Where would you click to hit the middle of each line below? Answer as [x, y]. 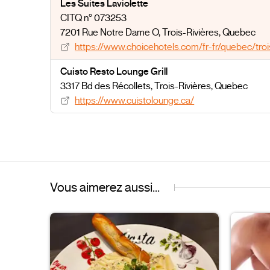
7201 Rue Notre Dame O [110, 32]
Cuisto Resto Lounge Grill [114, 71]
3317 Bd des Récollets [106, 86]
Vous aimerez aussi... [105, 187]
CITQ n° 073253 [94, 18]
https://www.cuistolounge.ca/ [135, 100]
